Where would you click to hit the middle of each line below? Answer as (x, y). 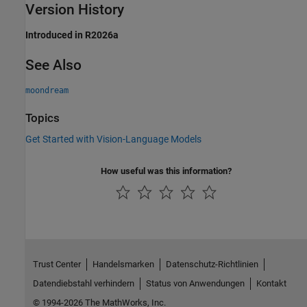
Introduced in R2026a (72, 35)
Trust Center (57, 264)
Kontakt (271, 283)
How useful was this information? (166, 171)
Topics (42, 118)
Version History (75, 10)
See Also (53, 65)
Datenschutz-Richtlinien (212, 264)
